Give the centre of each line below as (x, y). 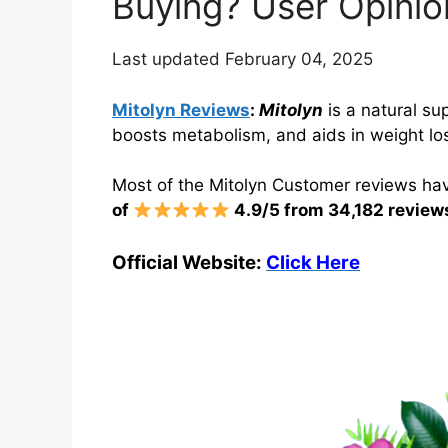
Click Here (313, 262)
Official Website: (189, 262)
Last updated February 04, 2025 (242, 59)
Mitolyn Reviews (181, 109)
